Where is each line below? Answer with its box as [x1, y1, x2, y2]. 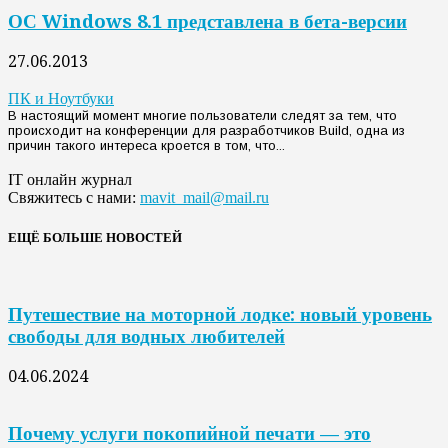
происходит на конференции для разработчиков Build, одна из [8, 123, 405, 139]
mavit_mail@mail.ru [140, 189, 269, 207]
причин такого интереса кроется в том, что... [8, 138, 285, 154]
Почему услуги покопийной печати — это [8, 422, 371, 444]
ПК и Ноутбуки [8, 89, 114, 109]
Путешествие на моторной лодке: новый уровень [8, 304, 432, 326]
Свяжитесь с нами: [8, 189, 140, 207]
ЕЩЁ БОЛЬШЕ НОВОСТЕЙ [8, 230, 182, 246]
